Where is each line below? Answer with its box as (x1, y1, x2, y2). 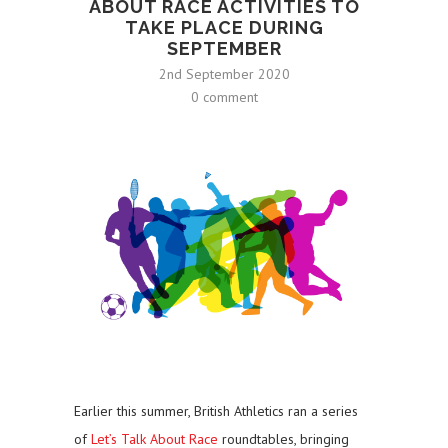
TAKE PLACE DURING (124, 17, 324, 39)
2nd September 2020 (158, 65, 290, 84)
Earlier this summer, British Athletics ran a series (74, 402, 358, 421)
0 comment (190, 88, 258, 107)
